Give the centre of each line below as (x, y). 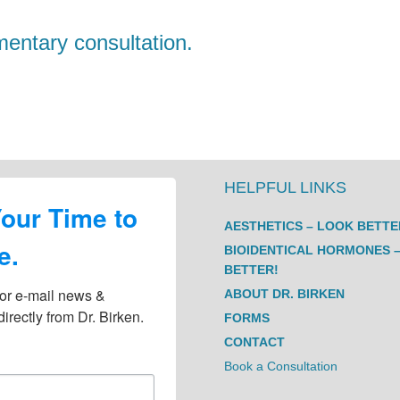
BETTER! (252, 270)
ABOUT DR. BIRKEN (285, 294)
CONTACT (255, 342)
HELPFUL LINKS (286, 188)
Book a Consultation (281, 367)
